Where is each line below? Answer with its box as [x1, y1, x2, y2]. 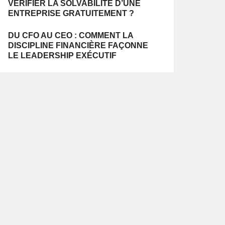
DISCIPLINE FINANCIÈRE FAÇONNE [8, 41, 148, 50]
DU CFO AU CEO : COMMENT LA [8, 31, 133, 40]
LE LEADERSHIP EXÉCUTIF [8, 51, 117, 60]
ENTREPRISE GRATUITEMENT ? [8, 9, 134, 18]
